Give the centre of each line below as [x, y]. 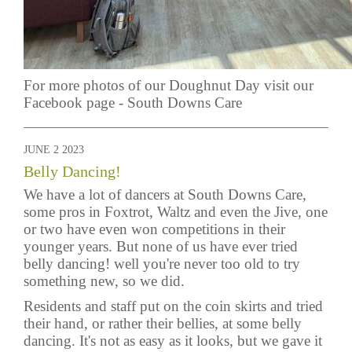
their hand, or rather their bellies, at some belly [163, 323]
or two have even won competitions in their [154, 229]
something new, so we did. [106, 281]
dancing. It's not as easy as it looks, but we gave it [173, 341]
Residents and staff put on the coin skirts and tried [173, 306]
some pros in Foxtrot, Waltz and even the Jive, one [176, 212]
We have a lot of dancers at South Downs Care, [165, 194]
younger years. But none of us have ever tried [161, 246]
